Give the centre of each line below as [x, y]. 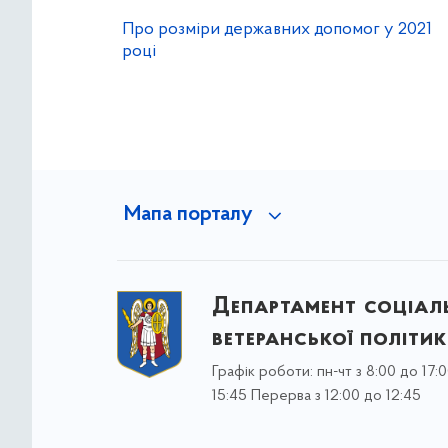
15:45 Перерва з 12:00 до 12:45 [316, 396]
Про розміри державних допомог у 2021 [277, 29]
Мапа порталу [188, 215]
